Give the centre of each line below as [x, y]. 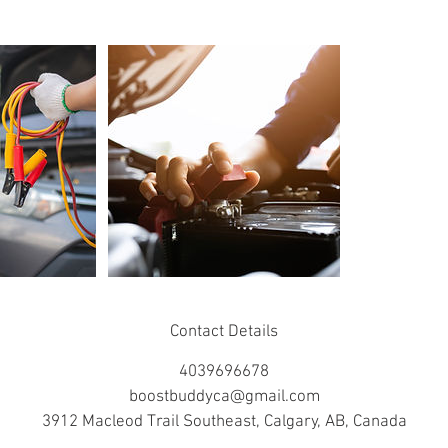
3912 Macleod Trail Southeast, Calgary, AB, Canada [224, 421]
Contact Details [224, 331]
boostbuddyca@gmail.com [224, 396]
